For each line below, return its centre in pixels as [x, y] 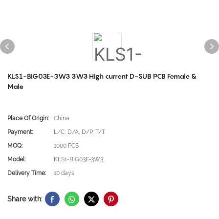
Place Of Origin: [28, 118]
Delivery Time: [27, 173]
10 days [64, 173]
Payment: [20, 132]
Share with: [25, 199]
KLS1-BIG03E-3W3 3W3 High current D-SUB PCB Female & [102, 76]
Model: [16, 159]
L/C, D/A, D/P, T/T [79, 132]
